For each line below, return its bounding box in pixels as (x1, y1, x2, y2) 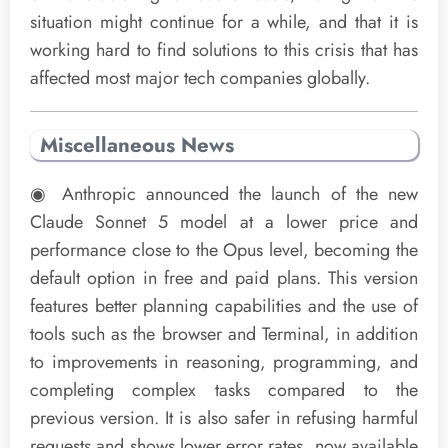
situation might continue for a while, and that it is (30, 8, 418, 35)
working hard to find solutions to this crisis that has (30, 36, 418, 63)
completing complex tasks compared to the (30, 376, 418, 403)
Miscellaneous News (40, 129, 234, 160)
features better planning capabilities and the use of (30, 292, 418, 319)
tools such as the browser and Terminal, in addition (30, 320, 418, 347)
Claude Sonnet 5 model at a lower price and (30, 208, 418, 235)
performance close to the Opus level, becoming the (30, 236, 418, 263)
